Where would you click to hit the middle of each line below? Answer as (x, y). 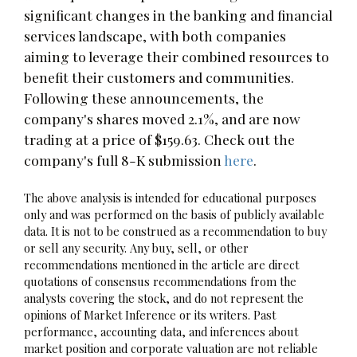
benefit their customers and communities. (159, 76)
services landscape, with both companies (155, 35)
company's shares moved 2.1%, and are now (162, 118)
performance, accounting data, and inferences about (161, 331)
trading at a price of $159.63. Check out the (159, 139)
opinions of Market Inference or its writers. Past (150, 314)
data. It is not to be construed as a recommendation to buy (175, 231)
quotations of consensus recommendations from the (160, 281)
